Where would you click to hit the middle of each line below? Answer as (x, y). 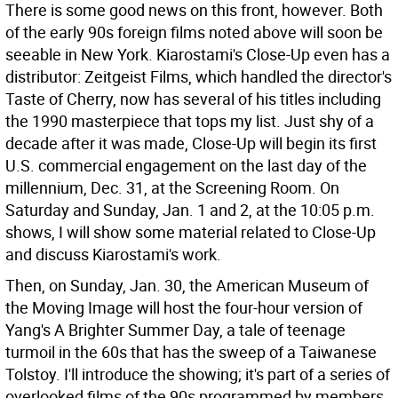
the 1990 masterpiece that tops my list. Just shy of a (190, 121)
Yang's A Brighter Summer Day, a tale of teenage (175, 330)
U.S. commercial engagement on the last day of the (186, 165)
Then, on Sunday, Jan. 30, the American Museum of (187, 285)
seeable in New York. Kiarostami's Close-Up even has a (198, 54)
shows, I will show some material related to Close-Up (191, 232)
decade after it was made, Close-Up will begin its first (191, 143)
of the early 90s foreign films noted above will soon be (194, 32)
